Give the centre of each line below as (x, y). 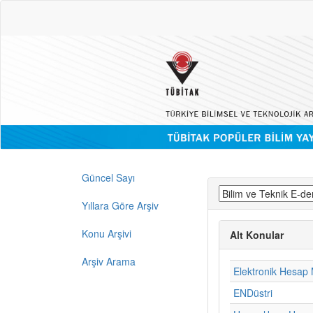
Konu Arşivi (107, 233)
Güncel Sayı (108, 177)
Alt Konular (257, 234)
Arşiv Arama (109, 261)
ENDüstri (253, 292)
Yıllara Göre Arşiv (120, 205)
